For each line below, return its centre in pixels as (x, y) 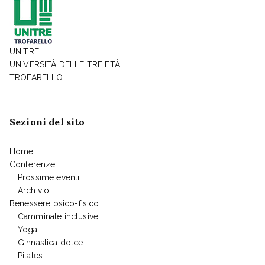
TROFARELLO (36, 78)
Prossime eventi (49, 178)
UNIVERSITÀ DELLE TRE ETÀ (65, 65)
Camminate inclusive (58, 217)
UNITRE (24, 52)
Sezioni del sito (47, 122)
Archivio (34, 191)
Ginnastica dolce (51, 243)
